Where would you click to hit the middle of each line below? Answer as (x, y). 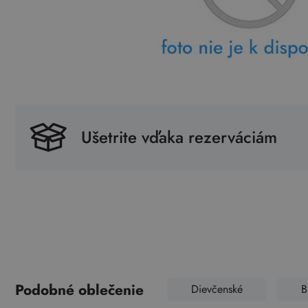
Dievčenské (217, 289)
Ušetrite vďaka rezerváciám (179, 137)
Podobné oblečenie (79, 290)
